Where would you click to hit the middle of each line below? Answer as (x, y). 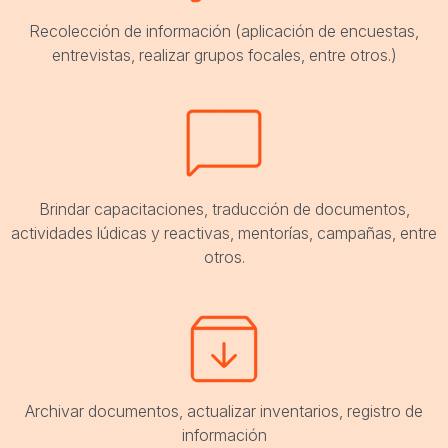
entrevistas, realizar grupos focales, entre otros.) (224, 55)
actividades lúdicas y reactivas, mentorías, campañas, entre (224, 233)
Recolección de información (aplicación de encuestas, (224, 31)
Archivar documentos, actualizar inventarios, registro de (224, 411)
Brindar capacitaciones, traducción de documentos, (224, 209)
